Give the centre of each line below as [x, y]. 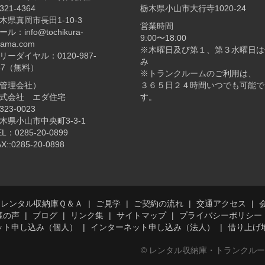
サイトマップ [141, 216]
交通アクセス [221, 204]
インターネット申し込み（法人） [153, 227]
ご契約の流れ [158, 204]
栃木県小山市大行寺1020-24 [193, 9]
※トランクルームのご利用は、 [198, 74]
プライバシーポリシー [221, 216]
